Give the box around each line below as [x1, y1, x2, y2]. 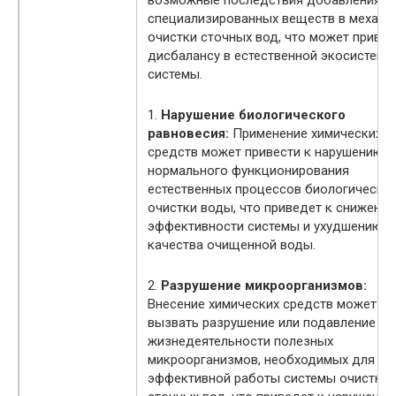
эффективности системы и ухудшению [148, 217, 383, 234]
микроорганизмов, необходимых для [148, 351, 375, 368]
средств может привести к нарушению [148, 143, 384, 160]
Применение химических [229, 125, 382, 141]
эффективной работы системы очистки [148, 369, 389, 386]
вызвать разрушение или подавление [148, 314, 376, 331]
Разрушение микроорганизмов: [161, 277, 367, 293]
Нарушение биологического [161, 106, 346, 123]
